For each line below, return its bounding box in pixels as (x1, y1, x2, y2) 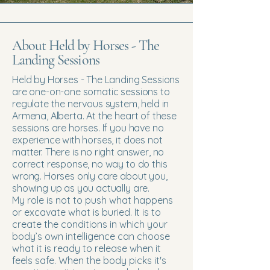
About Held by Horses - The (12, 37, 160, 54)
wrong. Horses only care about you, (12, 170, 168, 182)
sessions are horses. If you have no (12, 122, 164, 134)
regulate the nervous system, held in (12, 98, 169, 110)
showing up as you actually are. (12, 182, 152, 194)
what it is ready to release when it (12, 242, 161, 254)
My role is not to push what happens (12, 194, 173, 206)
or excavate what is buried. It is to (12, 206, 161, 218)
